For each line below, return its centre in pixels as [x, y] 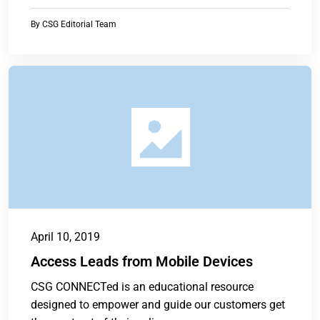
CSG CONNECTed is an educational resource [142, 287]
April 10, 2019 [65, 237]
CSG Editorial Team [79, 25]
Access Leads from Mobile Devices [142, 262]
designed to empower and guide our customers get [158, 305]
